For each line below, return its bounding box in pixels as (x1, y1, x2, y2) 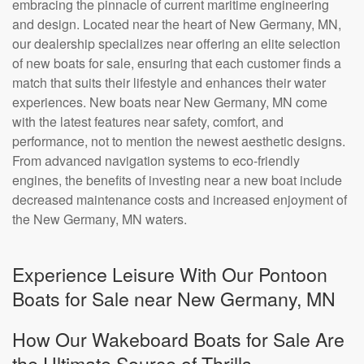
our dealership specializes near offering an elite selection (12, 34, 340, 53)
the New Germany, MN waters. (12, 210, 187, 228)
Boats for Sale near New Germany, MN (12, 284, 336, 312)
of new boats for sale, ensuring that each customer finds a (12, 54, 341, 72)
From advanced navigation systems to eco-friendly (12, 151, 300, 170)
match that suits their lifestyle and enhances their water (12, 73, 326, 92)
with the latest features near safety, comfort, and (12, 112, 284, 131)
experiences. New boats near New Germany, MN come (12, 93, 327, 111)
